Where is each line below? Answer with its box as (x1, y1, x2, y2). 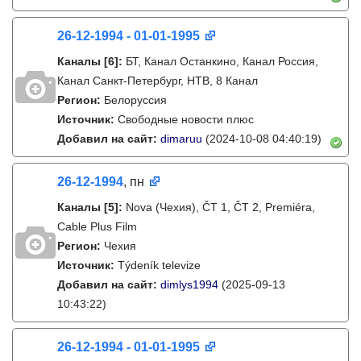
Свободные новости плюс (118, 113, 254, 126)
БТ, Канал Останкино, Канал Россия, (126, 55, 318, 68)
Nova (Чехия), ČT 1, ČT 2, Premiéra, (126, 201, 315, 214)
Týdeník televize (118, 259, 201, 272)
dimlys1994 (160, 278, 218, 291)
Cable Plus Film (57, 220, 137, 233)
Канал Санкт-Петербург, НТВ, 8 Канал (57, 74, 258, 87)
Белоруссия (104, 93, 167, 106)
